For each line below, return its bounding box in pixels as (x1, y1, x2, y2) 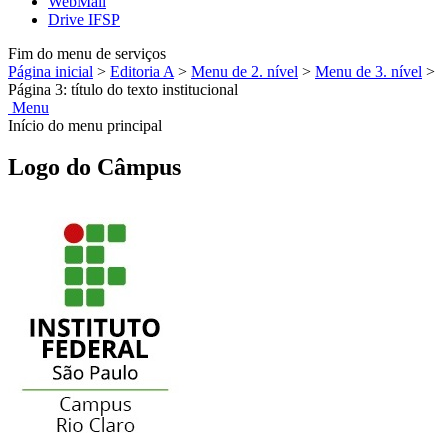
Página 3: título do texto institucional (8, 80, 238, 98)
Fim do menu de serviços (8, 44, 166, 62)
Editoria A (110, 62, 174, 80)
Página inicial (8, 62, 93, 80)
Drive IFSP (48, 10, 120, 28)
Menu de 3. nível (315, 62, 422, 80)
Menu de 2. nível (191, 62, 298, 80)
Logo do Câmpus (8, 154, 181, 181)
